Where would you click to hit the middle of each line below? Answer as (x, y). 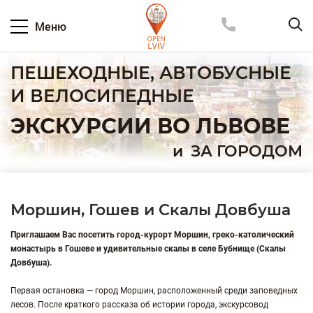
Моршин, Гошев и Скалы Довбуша (151, 210)
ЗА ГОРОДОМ (245, 151)
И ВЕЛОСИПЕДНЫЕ (102, 96)
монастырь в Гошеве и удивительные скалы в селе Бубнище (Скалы (148, 249)
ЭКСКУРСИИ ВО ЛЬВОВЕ (150, 126)
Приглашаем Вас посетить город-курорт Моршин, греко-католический (152, 235)
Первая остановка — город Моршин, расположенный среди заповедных (154, 291)
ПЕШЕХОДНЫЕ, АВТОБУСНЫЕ (151, 73)
